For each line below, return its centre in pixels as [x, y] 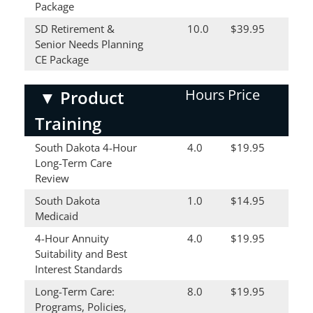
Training [68, 123]
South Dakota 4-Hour [86, 147]
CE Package [62, 59]
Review [52, 178]
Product [92, 97]
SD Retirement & [75, 29]
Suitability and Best [81, 254]
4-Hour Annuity [72, 238]
